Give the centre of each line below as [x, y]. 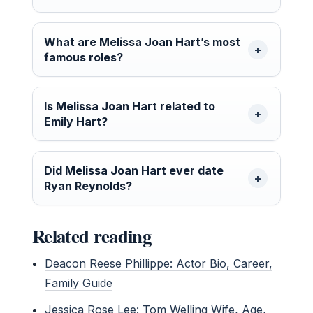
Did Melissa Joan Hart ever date [134, 170]
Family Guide [79, 283]
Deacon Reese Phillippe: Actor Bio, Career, [159, 263]
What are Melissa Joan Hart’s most [142, 42]
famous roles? [83, 57]
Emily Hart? [76, 121]
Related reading [92, 235]
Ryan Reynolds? [88, 185]
